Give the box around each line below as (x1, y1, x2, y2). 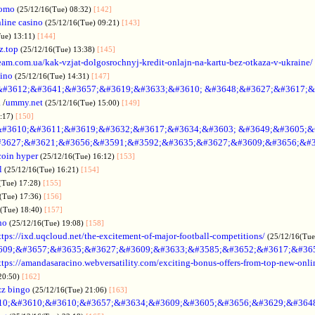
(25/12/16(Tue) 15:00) (45, 98, 122, 107)
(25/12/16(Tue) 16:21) (4, 165, 81, 174)
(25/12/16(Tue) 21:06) (32, 285, 109, 294)
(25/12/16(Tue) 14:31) (15, 71, 91, 80)
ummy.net (6, 96, 43, 108)
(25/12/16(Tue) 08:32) (17, 4, 94, 13)
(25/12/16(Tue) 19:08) (9, 218, 86, 227)
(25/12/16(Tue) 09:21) (45, 18, 122, 27)
